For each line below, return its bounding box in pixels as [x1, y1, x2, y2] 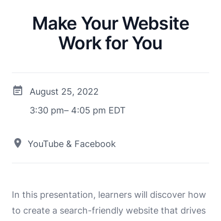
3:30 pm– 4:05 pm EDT [30, 105, 126, 115]
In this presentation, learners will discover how [12, 189, 206, 200]
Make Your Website [32, 12, 189, 34]
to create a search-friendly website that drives [12, 205, 206, 216]
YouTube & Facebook [28, 138, 116, 149]
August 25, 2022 [30, 86, 99, 97]
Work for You [58, 32, 163, 54]
